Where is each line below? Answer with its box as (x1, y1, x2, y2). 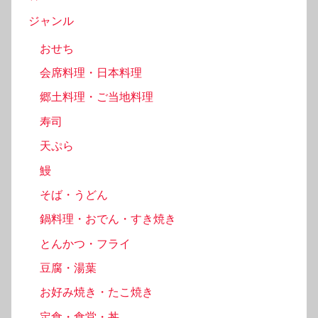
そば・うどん (40, 187, 108, 202)
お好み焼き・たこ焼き (40, 285, 153, 300)
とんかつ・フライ (40, 236, 131, 251)
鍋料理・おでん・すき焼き (40, 212, 176, 226)
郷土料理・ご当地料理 (40, 90, 153, 104)
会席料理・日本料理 (40, 66, 142, 80)
